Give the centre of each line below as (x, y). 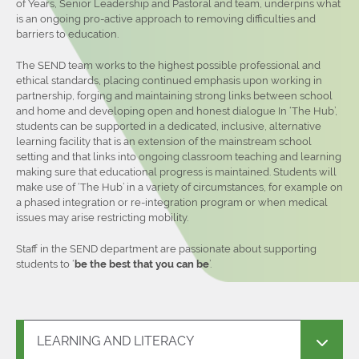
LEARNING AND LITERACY (115, 341)
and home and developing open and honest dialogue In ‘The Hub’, (177, 111)
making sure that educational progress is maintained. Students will (176, 171)
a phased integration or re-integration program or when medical (172, 202)
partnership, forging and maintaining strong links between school (174, 95)
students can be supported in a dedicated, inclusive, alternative (169, 126)
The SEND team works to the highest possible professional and (168, 65)
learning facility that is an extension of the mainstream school (164, 141)
